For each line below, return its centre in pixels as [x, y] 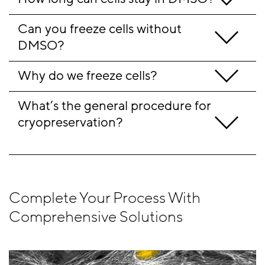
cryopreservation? [116, 122]
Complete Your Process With [105, 198]
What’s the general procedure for [114, 106]
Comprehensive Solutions [96, 217]
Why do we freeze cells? [88, 76]
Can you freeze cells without [100, 29]
